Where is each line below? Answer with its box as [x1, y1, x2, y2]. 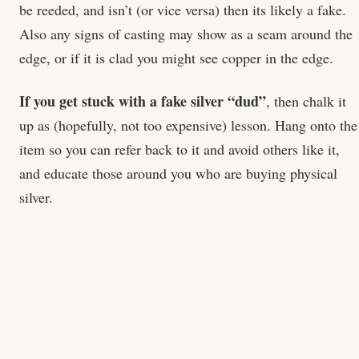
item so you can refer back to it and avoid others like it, [19, 139, 340, 159]
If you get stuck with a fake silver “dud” [19, 90, 266, 111]
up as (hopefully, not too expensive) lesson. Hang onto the [19, 115, 357, 135]
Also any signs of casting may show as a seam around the [19, 23, 353, 43]
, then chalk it [266, 91, 346, 111]
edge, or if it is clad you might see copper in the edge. [19, 47, 333, 67]
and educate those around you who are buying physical [19, 163, 337, 183]
